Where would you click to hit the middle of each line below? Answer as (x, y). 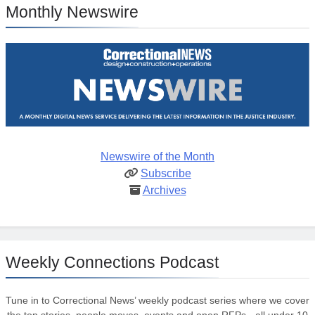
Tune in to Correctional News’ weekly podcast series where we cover (157, 301)
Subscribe (166, 174)
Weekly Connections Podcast (112, 263)
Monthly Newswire (72, 12)
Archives (164, 191)
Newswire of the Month (157, 157)
